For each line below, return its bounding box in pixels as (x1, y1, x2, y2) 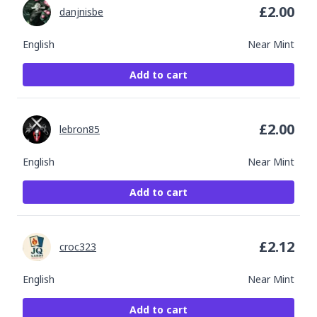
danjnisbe (59, 5, 103, 18)
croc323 (59, 240, 96, 253)
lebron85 (59, 122, 100, 136)
